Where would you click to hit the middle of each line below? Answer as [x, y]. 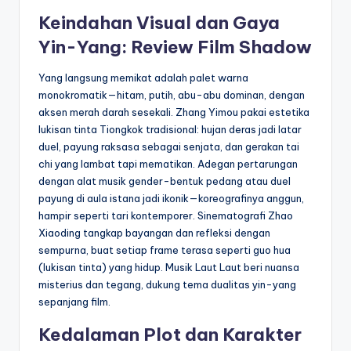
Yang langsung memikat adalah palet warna [143, 77]
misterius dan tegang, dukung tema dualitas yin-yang [167, 284]
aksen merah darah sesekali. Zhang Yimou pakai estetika [174, 112]
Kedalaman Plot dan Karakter [170, 334]
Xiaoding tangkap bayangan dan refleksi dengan [154, 232]
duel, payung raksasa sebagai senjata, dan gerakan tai [169, 146]
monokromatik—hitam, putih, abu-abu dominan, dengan [172, 94]
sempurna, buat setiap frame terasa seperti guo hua [165, 250]
